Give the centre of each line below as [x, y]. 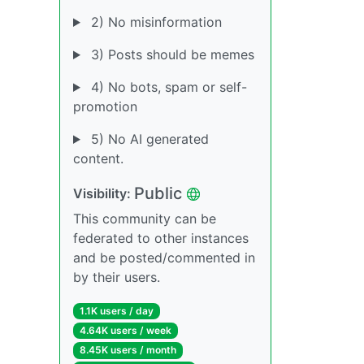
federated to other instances [161, 238]
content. [98, 158]
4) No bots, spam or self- [167, 87]
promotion [105, 106]
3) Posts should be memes [170, 54]
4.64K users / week [125, 331]
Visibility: [104, 193]
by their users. [117, 277]
